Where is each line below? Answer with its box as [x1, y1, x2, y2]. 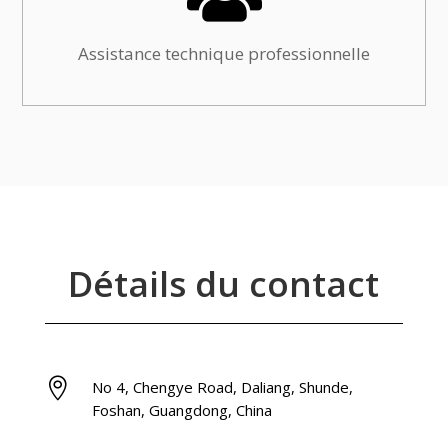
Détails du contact [68, 260, 380, 308]
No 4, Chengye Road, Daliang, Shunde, [91, 377, 353, 398]
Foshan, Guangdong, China [91, 400, 272, 421]
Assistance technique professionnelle [78, 42, 370, 66]
